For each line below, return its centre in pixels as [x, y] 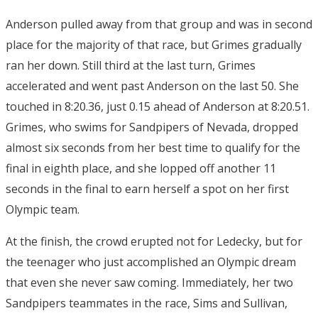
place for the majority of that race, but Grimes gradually [154, 45]
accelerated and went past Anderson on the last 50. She [152, 86]
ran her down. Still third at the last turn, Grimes [131, 66]
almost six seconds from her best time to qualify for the [153, 148]
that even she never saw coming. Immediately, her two [149, 283]
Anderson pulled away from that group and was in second [159, 24]
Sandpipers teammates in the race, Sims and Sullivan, [147, 303]
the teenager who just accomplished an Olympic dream [151, 262]
